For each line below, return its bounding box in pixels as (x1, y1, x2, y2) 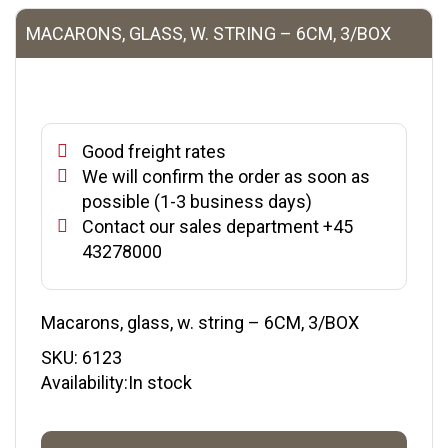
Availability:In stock (41, 371, 192, 393)
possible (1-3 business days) (82, 190, 312, 212)
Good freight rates (82, 140, 226, 162)
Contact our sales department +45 (82, 215, 353, 237)
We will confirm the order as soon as (82, 165, 370, 187)
